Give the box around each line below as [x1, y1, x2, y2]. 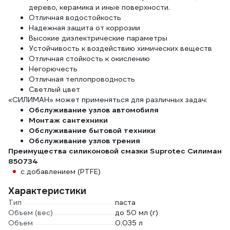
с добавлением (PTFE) [21, 167, 101, 176]
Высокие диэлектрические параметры [29, 33, 167, 43]
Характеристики [8, 185, 86, 197]
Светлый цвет [29, 85, 80, 94]
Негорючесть [29, 64, 78, 73]
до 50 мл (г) [115, 208, 158, 217]
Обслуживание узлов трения [29, 136, 140, 145]
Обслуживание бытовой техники [29, 126, 156, 135]
